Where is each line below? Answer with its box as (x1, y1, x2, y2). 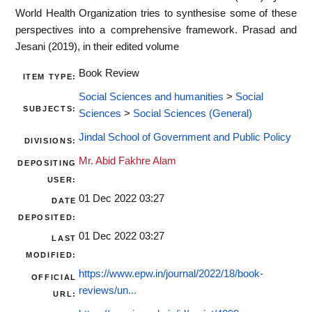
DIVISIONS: (24, 136, 77, 146)
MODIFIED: (26, 251, 77, 260)
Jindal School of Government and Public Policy (79, 132, 291, 143)
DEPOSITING (17, 159, 77, 168)
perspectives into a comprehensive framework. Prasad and (15, 24, 297, 36)
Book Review (79, 68, 139, 79)
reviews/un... (79, 285, 136, 297)
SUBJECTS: (23, 104, 77, 114)
